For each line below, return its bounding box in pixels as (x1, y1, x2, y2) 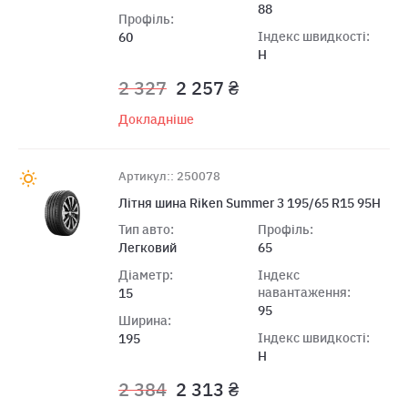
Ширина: (118, 311, 171, 329)
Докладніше (118, 110, 194, 127)
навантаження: (257, 283, 351, 301)
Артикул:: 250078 (118, 168, 220, 184)
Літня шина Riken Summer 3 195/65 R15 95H (118, 194, 381, 211)
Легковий (118, 239, 177, 256)
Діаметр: (118, 266, 173, 283)
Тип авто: (118, 220, 174, 238)
